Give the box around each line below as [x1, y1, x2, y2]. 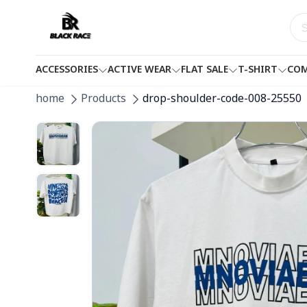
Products [81, 92, 126, 107]
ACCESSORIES [36, 64, 98, 77]
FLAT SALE [181, 64, 228, 77]
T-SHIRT [238, 64, 278, 77]
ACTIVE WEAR [108, 64, 171, 77]
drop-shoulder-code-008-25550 [143, 92, 302, 107]
